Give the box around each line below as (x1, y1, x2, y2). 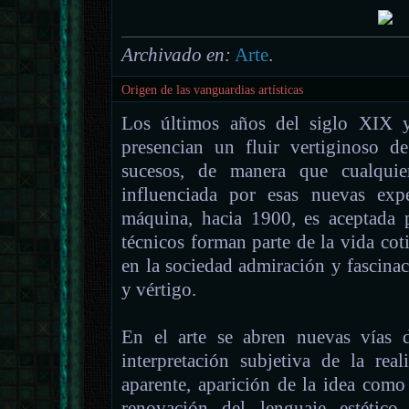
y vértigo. (121, 278, 197, 301)
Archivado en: (121, 44, 232, 67)
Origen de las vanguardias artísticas (121, 83, 304, 98)
